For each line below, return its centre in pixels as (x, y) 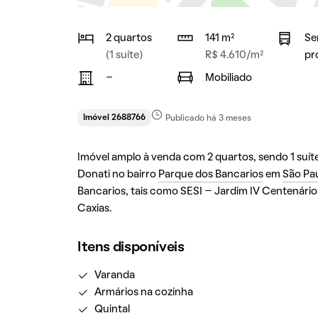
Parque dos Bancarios (210, 175)
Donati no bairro (117, 175)
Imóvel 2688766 (114, 118)
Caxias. (94, 209)
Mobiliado (228, 78)
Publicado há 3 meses (208, 119)
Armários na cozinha (143, 292)
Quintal (112, 309)
